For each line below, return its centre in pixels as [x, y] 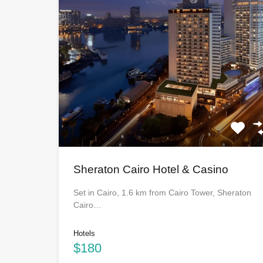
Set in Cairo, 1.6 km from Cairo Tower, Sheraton [162, 193]
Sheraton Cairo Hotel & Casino [151, 170]
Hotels [84, 234]
